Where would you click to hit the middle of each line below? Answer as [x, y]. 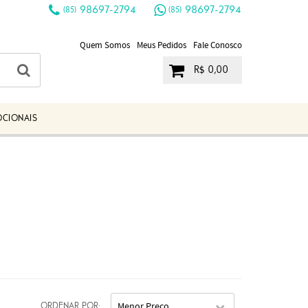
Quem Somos [104, 46]
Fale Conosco [217, 46]
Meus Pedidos [161, 46]
